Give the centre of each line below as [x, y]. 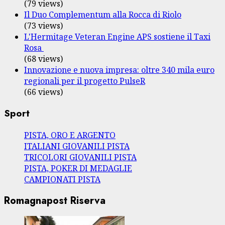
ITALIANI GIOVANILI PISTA [77, 146]
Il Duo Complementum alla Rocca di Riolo [103, 14]
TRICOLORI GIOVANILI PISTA [80, 157]
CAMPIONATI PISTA [62, 179]
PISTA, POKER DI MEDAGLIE [78, 168]
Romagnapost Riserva [55, 200]
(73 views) [43, 25]
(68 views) [43, 59]
